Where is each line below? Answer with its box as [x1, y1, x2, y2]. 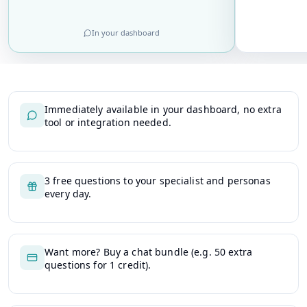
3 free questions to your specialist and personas [45, 174, 271, 187]
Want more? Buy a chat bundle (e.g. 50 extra [45, 245, 253, 258]
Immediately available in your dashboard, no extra [45, 103, 282, 116]
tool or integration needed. [45, 116, 171, 129]
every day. [45, 187, 92, 200]
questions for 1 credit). [45, 258, 151, 271]
